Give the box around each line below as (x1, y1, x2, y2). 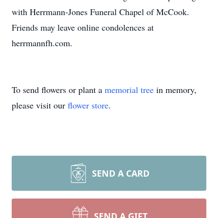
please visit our (12, 99, 68, 111)
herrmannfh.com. (12, 37, 73, 49)
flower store (68, 99, 109, 111)
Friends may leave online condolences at (12, 21, 154, 33)
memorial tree (105, 84, 154, 95)
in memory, (154, 84, 197, 95)
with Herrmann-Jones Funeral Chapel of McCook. (12, 6, 189, 18)
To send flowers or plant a (12, 84, 105, 95)
